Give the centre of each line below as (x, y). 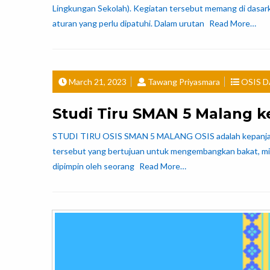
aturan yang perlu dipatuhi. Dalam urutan (129, 23)
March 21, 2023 (98, 81)
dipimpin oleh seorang (94, 166)
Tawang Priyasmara (184, 81)
